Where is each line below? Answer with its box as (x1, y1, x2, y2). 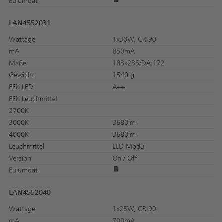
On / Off (112, 154, 137, 163)
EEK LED (9, 82, 33, 91)
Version (9, 154, 31, 163)
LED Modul (112, 142, 146, 151)
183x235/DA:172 (112, 58, 165, 67)
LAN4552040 (9, 188, 51, 197)
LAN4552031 (9, 18, 51, 28)
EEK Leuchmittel (9, 94, 57, 103)
